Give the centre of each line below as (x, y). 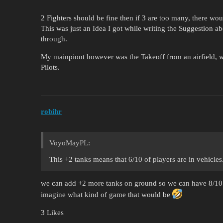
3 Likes (52, 213)
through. (54, 39)
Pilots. (50, 67)
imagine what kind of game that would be (107, 195)
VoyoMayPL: (70, 143)
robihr (51, 112)
